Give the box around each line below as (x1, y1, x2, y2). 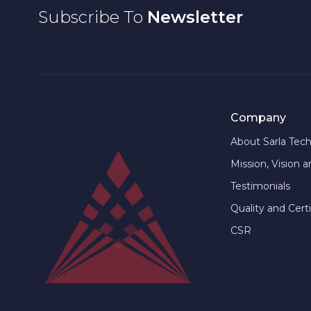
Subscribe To (38, 6, 147, 27)
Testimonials (230, 180, 290, 192)
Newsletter (147, 6, 243, 27)
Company (230, 111, 286, 124)
